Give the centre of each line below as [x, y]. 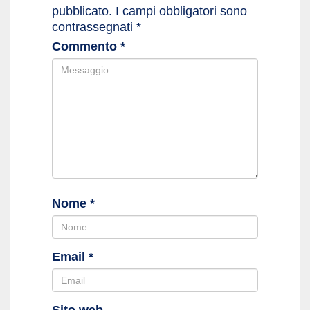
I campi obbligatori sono [181, 11]
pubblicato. [82, 11]
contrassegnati [94, 27]
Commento [86, 46]
